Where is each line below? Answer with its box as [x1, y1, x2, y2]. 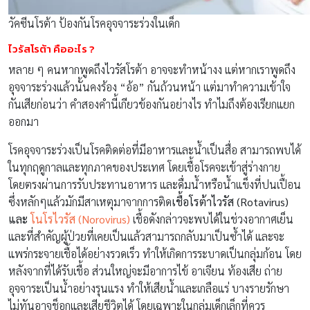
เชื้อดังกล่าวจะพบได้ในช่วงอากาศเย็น [130, 211, 293, 226]
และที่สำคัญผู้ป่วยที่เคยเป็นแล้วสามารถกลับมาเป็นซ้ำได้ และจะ [8, 228, 284, 244]
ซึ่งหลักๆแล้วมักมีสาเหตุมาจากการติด [8, 194, 172, 209]
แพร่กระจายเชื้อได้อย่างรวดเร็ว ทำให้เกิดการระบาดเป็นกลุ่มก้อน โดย [8, 246, 302, 261]
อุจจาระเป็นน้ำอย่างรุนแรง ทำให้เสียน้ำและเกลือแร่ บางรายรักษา [8, 280, 289, 295]
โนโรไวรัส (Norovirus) [30, 211, 130, 226]
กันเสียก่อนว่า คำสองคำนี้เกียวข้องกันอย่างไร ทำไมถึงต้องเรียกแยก [8, 96, 295, 111]
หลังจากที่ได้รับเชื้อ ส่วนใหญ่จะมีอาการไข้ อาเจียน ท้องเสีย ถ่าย [8, 263, 282, 278]
